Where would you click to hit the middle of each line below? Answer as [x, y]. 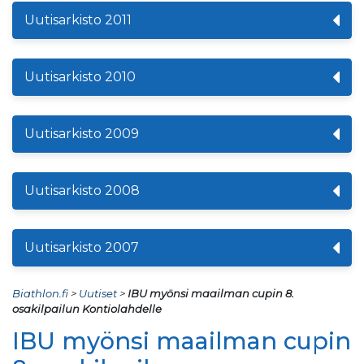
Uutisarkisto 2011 [78, 19]
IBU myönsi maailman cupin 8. [211, 293]
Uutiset [98, 293]
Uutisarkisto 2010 [80, 76]
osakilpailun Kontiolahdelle [87, 308]
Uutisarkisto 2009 [82, 133]
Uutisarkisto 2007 [82, 247]
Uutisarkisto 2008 [82, 190]
